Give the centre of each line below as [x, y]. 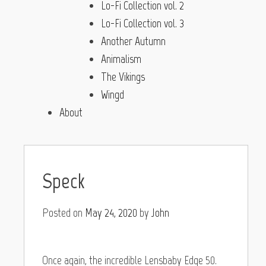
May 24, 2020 [111, 212]
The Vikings [123, 76]
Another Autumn [133, 41]
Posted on [64, 212]
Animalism [121, 58]
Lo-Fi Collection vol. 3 [142, 23]
